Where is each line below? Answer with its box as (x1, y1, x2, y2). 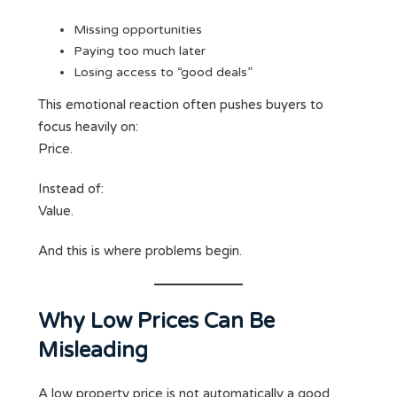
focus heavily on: (38, 119, 138, 136)
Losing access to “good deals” (74, 65, 253, 81)
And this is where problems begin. (38, 243, 242, 260)
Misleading (38, 338, 148, 364)
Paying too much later (74, 43, 206, 59)
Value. (38, 203, 74, 220)
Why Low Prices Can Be (38, 308, 275, 335)
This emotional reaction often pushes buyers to (38, 97, 323, 113)
